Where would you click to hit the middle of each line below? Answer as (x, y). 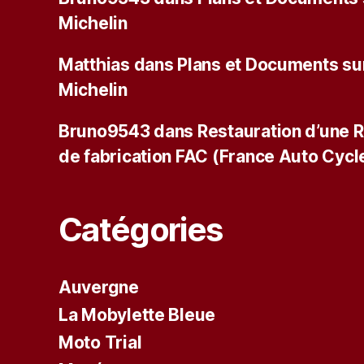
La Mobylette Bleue (137, 314)
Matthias (94, 64)
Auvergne (99, 287)
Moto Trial (100, 342)
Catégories (141, 229)
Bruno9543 (104, 131)
